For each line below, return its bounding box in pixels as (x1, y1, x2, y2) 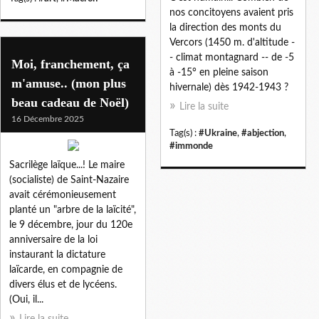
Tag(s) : (169, 128, 199, 137)
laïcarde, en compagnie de (9, 264, 122, 275)
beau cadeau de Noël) (11, 95, 129, 110)
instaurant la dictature (9, 249, 105, 260)
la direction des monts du (169, 22, 281, 33)
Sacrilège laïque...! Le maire (9, 159, 125, 170)
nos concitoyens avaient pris (169, 7, 293, 18)
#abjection (241, 128, 284, 137)
